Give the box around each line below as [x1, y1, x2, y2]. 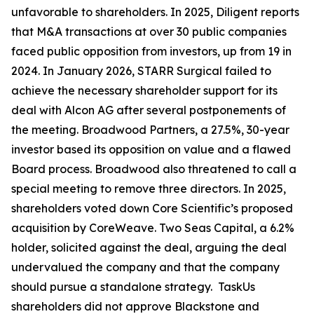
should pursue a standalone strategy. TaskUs [11, 280, 255, 294]
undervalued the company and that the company [11, 260, 280, 274]
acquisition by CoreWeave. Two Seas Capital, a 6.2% [11, 221, 294, 235]
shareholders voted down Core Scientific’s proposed [11, 201, 293, 215]
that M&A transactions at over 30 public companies [11, 25, 287, 39]
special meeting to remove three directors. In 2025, [11, 182, 286, 196]
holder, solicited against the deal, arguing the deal [11, 240, 287, 254]
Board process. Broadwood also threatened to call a [11, 162, 296, 176]
